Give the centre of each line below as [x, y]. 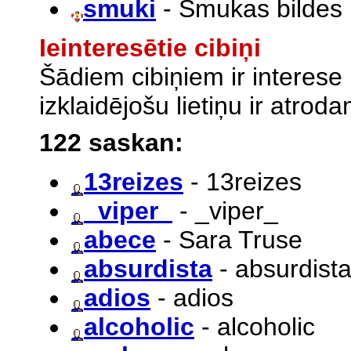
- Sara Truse [229, 239]
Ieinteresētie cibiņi [150, 47]
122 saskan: [111, 142]
